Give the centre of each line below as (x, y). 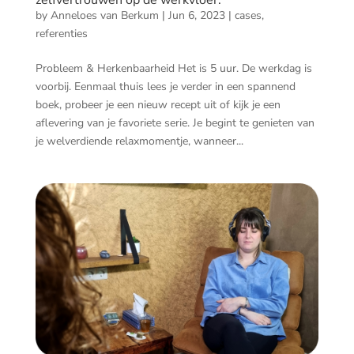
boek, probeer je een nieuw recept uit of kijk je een (158, 105)
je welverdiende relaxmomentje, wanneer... (139, 141)
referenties (61, 34)
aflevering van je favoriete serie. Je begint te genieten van (175, 123)
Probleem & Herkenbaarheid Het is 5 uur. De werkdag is (173, 69)
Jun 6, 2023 (196, 16)
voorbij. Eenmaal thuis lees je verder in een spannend (165, 87)
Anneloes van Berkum (104, 16)
